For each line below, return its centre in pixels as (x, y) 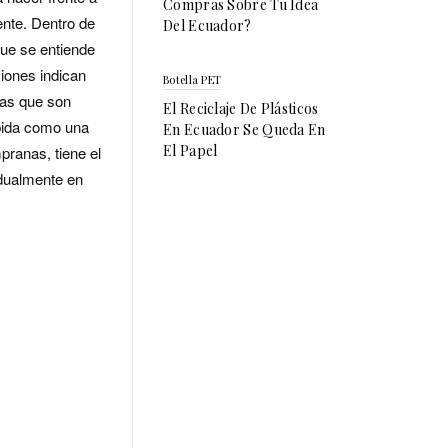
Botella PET (192, 79)
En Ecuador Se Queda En (244, 129)
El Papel (190, 150)
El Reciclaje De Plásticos (241, 108)
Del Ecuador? (207, 25)
